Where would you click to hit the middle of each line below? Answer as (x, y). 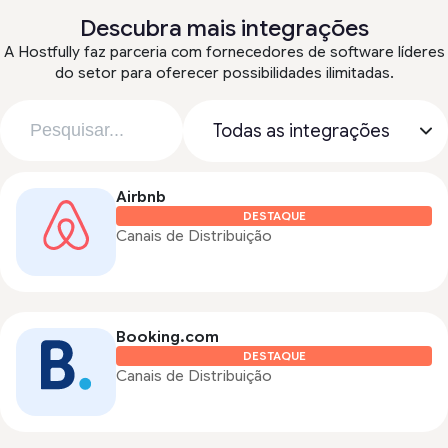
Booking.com (167, 337)
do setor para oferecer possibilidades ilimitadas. (224, 73)
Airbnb (141, 197)
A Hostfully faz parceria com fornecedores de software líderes (224, 52)
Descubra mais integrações (224, 29)
